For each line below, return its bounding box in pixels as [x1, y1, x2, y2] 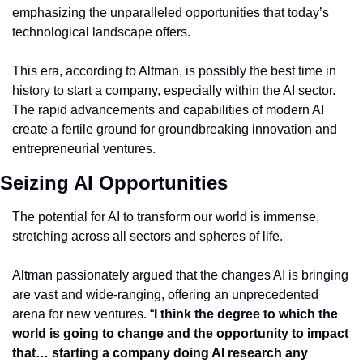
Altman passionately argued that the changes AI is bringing [12, 268, 348, 282]
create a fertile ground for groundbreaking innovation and [12, 122, 337, 136]
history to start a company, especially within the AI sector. [12, 83, 335, 97]
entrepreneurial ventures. [12, 142, 156, 156]
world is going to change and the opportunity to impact [12, 327, 348, 340]
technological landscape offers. [12, 25, 190, 39]
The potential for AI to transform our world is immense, [12, 210, 319, 224]
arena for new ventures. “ [12, 307, 154, 321]
